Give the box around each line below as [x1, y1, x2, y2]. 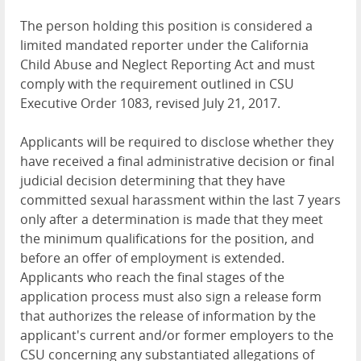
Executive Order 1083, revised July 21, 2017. [20, 94, 280, 113]
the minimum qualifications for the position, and [20, 230, 314, 248]
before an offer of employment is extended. [20, 249, 284, 268]
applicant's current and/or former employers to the [20, 326, 334, 345]
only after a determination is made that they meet [20, 210, 323, 229]
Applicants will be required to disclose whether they [20, 133, 334, 151]
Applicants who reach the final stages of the [20, 268, 284, 287]
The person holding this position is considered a [20, 17, 313, 35]
